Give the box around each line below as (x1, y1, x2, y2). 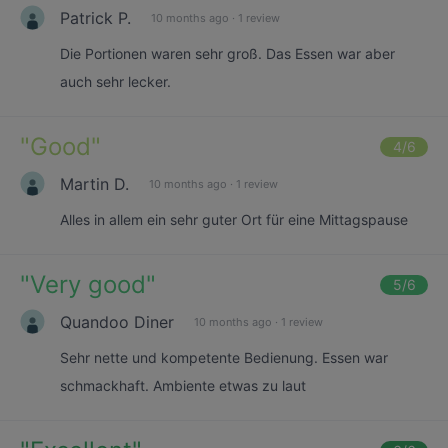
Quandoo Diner (60, 311, 174, 332)
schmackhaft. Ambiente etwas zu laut (60, 377, 306, 394)
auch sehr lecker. (60, 73, 171, 90)
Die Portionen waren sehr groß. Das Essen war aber (60, 45, 395, 62)
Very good (30, 270, 146, 299)
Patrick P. (60, 7, 131, 28)
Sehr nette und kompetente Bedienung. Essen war (60, 349, 388, 366)
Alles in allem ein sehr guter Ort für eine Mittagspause (60, 211, 408, 228)
